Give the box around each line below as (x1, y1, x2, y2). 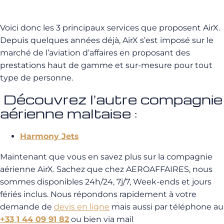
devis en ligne (54, 202, 109, 211)
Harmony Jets (20, 131, 79, 141)
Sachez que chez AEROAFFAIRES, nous (56, 164, 212, 174)
